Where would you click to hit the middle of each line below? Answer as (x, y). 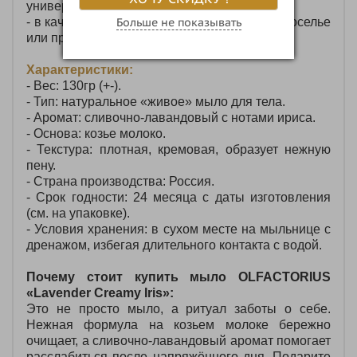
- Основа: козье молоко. (96, 133)
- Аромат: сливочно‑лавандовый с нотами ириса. (171, 117)
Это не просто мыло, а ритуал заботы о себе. (178, 308)
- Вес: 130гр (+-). (74, 85)
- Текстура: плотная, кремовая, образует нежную (178, 149)
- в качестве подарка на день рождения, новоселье (178, 22)
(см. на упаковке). (78, 213)
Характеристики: (80, 69)
